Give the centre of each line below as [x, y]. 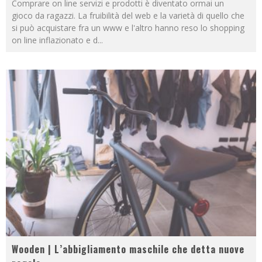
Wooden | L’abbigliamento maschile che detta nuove [128, 249]
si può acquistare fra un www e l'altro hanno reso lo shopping [128, 27]
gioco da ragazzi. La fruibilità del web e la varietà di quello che [128, 15]
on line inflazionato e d [55, 40]
